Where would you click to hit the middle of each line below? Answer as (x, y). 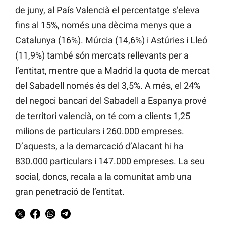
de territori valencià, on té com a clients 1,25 (103, 116)
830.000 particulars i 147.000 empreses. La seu (110, 161)
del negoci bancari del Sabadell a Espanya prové (111, 101)
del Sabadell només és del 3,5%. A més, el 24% (108, 86)
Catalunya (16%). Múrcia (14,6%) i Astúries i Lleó (111, 40)
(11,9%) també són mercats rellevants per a (102, 55)
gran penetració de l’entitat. (70, 192)
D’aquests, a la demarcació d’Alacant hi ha (99, 146)
